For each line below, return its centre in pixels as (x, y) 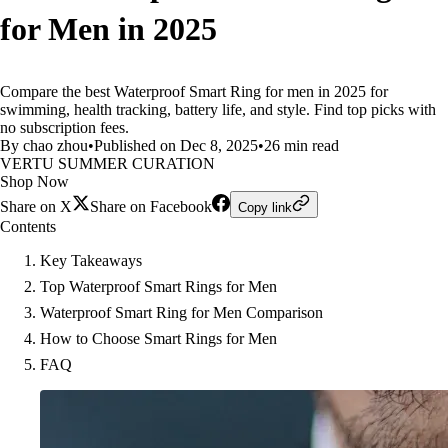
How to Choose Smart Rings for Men (158, 338)
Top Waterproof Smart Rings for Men (158, 286)
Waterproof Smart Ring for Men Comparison (181, 312)
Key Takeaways (91, 260)
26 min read (301, 145)
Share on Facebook (151, 206)
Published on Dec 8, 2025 (176, 145)
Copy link (265, 207)
